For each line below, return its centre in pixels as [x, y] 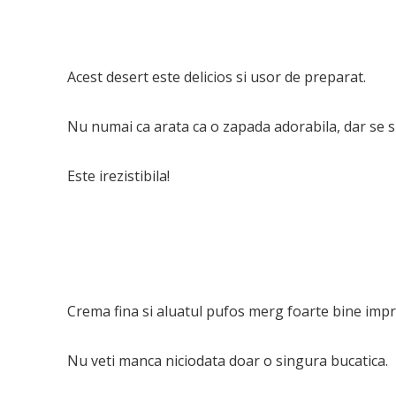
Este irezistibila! [118, 176]
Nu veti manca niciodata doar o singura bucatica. [227, 361]
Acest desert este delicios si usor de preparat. [216, 77]
